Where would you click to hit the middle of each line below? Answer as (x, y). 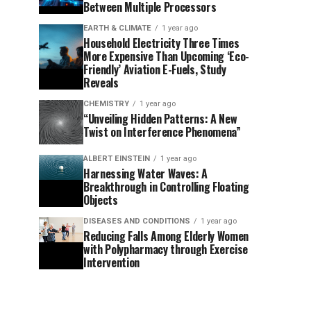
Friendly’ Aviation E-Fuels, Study (155, 69)
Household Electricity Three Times (161, 43)
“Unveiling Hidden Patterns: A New (160, 119)
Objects (101, 200)
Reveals (101, 83)
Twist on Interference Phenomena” (162, 132)
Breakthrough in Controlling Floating (166, 187)
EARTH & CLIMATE (117, 28)
